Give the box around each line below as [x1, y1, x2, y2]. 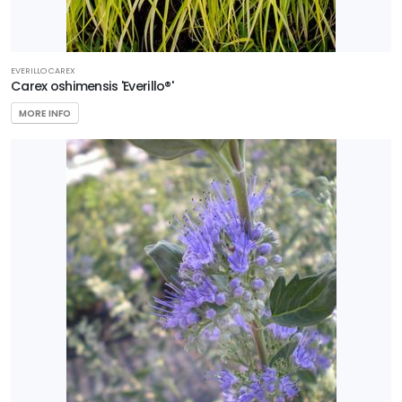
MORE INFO [19, 106, 71, 120]
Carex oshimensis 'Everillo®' [11, 76, 173, 95]
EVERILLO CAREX [11, 64, 75, 76]
